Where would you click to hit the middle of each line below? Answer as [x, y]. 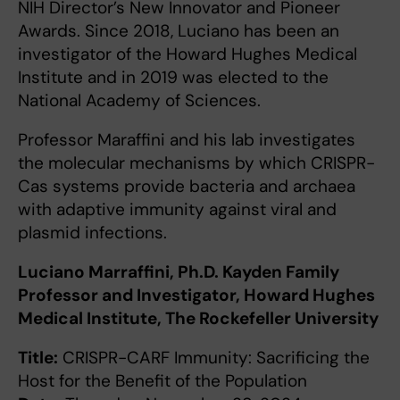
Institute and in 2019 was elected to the [173, 78]
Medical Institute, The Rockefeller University [198, 319]
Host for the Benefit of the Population [162, 381]
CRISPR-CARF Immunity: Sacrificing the [214, 358]
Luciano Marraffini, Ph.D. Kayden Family [179, 272]
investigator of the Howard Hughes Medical [187, 54]
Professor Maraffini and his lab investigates [187, 140]
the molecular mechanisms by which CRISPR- [196, 163]
